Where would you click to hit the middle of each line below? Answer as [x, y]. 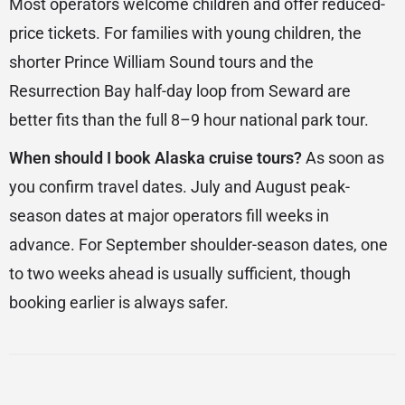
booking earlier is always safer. [119, 303]
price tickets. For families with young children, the [185, 33]
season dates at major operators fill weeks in [169, 216]
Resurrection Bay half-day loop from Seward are [180, 91]
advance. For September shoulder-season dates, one [198, 245]
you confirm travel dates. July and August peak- [179, 187]
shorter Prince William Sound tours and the [161, 62]
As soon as [343, 158]
